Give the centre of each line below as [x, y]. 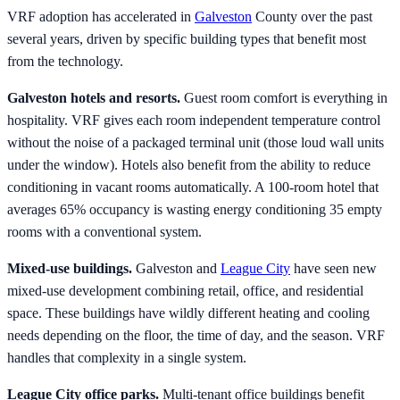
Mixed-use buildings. [70, 269]
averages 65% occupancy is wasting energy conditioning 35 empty [195, 210]
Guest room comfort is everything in [284, 98]
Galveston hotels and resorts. [94, 98]
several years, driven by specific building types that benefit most [187, 39]
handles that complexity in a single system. [127, 358]
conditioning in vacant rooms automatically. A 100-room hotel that [193, 187]
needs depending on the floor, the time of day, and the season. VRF [196, 336]
